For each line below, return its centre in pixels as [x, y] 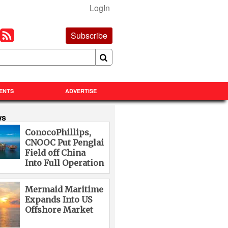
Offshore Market [59, 210]
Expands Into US [59, 199]
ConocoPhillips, [58, 132]
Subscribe [89, 35]
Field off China [55, 153]
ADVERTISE [81, 91]
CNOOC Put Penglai [65, 142]
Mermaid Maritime [64, 189]
